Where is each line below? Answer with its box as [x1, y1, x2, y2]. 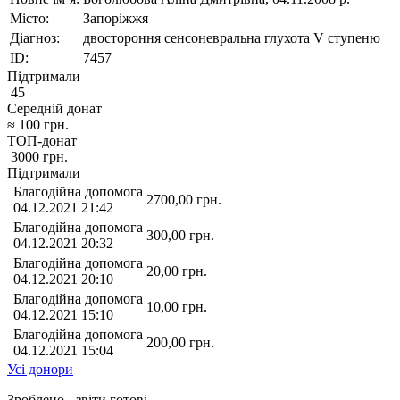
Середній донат [7, 100, 102, 116]
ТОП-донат [7, 132, 77, 148]
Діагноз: [10, 29, 60, 46]
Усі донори [7, 361, 73, 377]
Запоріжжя [83, 10, 148, 26]
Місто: [10, 10, 49, 26]
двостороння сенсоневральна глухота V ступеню [83, 29, 380, 46]
